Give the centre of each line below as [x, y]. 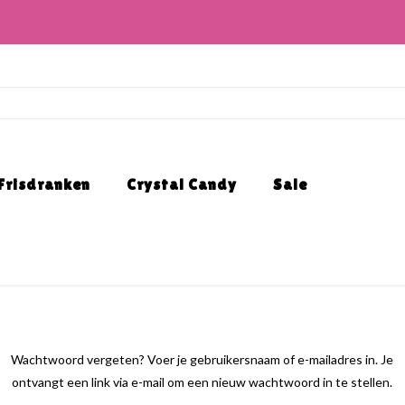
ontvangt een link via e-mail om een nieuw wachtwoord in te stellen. [202, 382]
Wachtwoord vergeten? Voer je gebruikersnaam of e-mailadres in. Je [202, 359]
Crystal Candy [182, 184]
